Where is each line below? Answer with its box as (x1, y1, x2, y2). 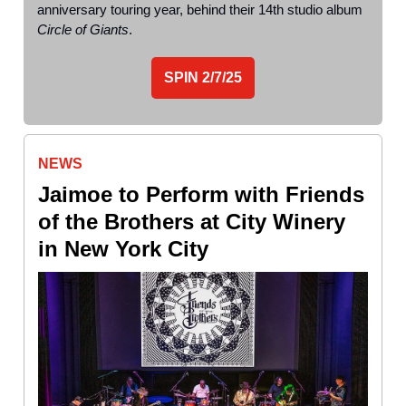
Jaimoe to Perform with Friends (38, 181, 364, 207)
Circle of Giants (37, 21, 129, 37)
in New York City (38, 236, 208, 261)
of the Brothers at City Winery (38, 208, 345, 234)
